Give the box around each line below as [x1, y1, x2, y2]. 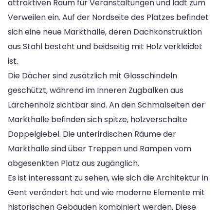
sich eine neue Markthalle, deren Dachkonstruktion [8, 26, 202, 37]
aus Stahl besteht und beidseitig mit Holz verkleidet [8, 40, 202, 52]
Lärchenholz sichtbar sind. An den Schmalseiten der [8, 99, 205, 110]
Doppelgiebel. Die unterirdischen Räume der [8, 128, 176, 140]
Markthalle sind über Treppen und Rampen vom [8, 143, 191, 154]
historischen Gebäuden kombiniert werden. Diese [8, 201, 196, 213]
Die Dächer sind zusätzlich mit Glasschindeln [8, 70, 177, 81]
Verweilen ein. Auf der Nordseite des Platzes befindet [8, 11, 209, 23]
